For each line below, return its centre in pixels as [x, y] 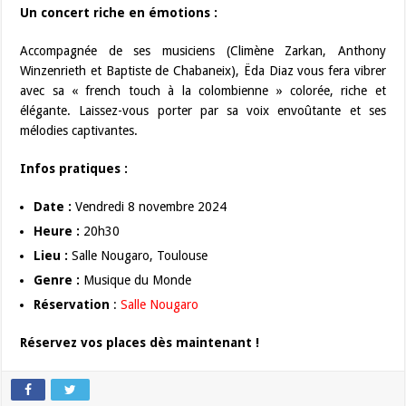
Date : [53, 207]
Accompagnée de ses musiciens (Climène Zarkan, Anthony [203, 51]
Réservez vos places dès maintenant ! [140, 343]
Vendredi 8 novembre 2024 [150, 207]
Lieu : [51, 256]
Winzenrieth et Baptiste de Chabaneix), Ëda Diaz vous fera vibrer [203, 71]
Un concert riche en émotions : [119, 13]
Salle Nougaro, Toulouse [138, 256]
